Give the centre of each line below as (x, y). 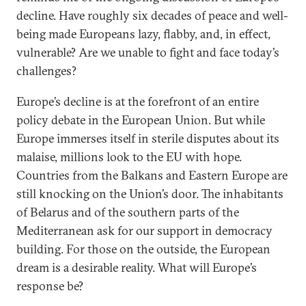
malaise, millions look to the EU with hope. (129, 157)
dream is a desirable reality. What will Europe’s (137, 267)
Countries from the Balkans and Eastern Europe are (152, 175)
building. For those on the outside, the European (143, 249)
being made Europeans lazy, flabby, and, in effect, (143, 34)
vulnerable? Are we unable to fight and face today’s (148, 52)
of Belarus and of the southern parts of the (128, 212)
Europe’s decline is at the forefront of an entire (138, 101)
